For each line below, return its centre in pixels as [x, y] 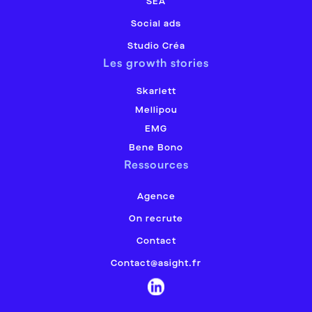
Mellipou [156, 110]
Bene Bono [156, 148]
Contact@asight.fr [156, 264]
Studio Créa [156, 46]
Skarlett [156, 92]
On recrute [156, 219]
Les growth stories [156, 63]
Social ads [156, 24]
